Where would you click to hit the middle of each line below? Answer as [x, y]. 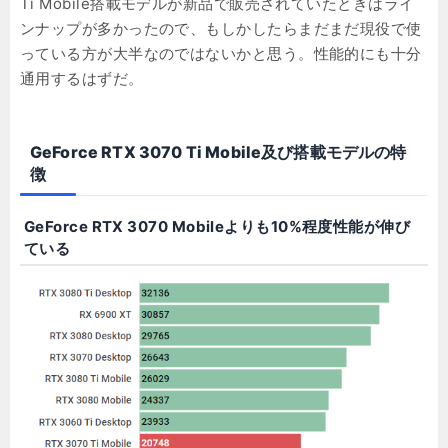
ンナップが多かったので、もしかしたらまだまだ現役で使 [221, 28]
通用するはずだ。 [82, 78]
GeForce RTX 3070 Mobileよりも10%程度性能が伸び [217, 226]
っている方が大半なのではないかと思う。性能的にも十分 [221, 53]
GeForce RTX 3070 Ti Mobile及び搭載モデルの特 [218, 151]
